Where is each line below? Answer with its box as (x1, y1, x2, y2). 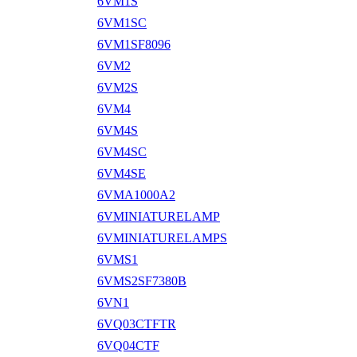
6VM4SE (97, 166, 146, 180)
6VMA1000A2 (97, 187, 175, 202)
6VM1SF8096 (97, 37, 171, 51)
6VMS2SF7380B (97, 273, 186, 288)
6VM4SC (97, 144, 147, 159)
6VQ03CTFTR (97, 316, 176, 331)
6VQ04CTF (97, 338, 159, 352)
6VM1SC (97, 15, 147, 29)
